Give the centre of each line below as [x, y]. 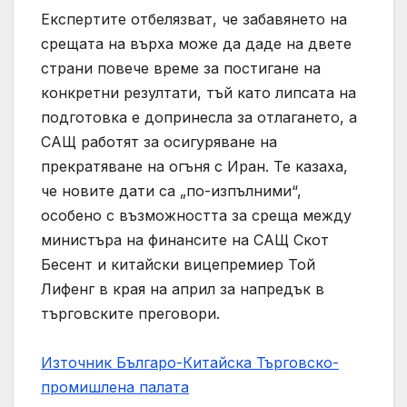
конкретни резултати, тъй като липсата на [199, 93]
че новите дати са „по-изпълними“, [171, 191]
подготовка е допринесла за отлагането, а [199, 118]
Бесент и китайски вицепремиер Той [178, 265]
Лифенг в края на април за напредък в [183, 289]
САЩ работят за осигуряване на [159, 142]
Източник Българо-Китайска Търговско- [190, 363]
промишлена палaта [115, 387]
